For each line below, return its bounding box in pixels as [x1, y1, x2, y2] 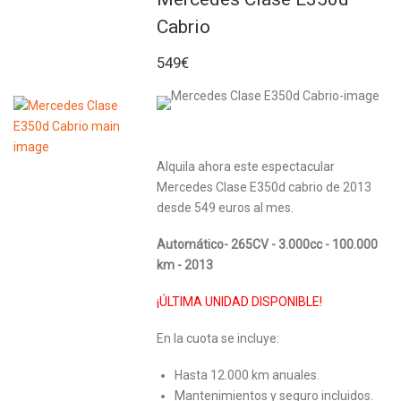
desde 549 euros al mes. [157, 200, 294, 215]
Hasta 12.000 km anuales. [175, 368, 320, 382]
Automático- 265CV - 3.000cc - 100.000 [157, 237, 378, 252]
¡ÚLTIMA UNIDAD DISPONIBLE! [157, 294, 322, 309]
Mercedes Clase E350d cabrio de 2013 [157, 180, 371, 194]
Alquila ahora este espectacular [157, 159, 335, 174]
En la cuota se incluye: [157, 331, 279, 346]
